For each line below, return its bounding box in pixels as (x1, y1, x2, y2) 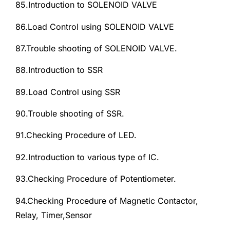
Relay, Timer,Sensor (15, 209, 92, 220)
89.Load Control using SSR (15, 86, 120, 97)
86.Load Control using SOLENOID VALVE (15, 21, 174, 32)
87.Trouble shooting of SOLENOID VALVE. (15, 43, 177, 53)
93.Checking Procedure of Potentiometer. (15, 174, 176, 184)
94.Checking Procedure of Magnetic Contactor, (15, 195, 198, 206)
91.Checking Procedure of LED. (15, 130, 137, 141)
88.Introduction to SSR (15, 65, 103, 75)
